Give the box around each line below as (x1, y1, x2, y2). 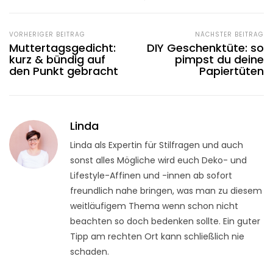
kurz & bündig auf (9, 51, 105, 67)
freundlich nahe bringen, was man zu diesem (70, 184, 262, 197)
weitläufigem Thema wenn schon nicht (70, 199, 238, 212)
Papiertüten (199, 63, 264, 79)
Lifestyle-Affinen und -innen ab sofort (70, 169, 232, 182)
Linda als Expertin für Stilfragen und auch (70, 138, 243, 151)
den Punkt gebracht (9, 63, 118, 79)
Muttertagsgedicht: (9, 40, 116, 55)
